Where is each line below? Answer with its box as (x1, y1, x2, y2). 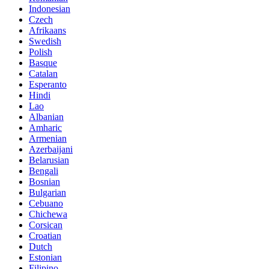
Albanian (29, 111, 64, 122)
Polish (29, 46, 52, 57)
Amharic (29, 122, 62, 133)
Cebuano (29, 198, 63, 208)
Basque (29, 57, 57, 68)
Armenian (29, 133, 67, 144)
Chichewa (29, 208, 67, 219)
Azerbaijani (29, 144, 73, 154)
